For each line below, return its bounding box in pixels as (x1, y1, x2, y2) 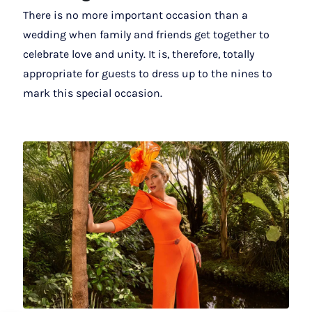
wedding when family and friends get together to (23, 28, 270, 42)
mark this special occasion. (23, 86, 162, 100)
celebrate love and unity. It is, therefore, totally (23, 47, 254, 61)
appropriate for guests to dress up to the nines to (23, 67, 272, 81)
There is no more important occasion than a (23, 8, 248, 22)
